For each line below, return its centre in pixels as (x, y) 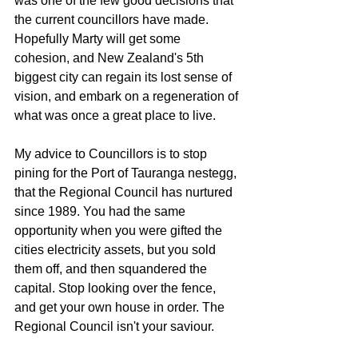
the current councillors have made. (113, 20)
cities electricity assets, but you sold (117, 250)
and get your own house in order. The (121, 308)
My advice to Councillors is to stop (112, 154)
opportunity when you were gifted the (120, 231)
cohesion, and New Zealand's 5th (111, 58)
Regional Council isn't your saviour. (116, 327)
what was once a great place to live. (115, 116)
